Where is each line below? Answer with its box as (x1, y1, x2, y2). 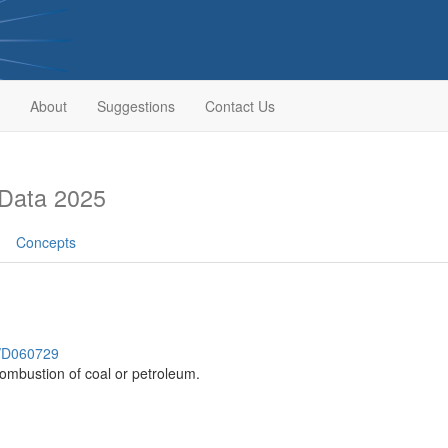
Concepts (16, 232, 76, 252)
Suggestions (96, 96, 175, 116)
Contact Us (204, 96, 275, 116)
